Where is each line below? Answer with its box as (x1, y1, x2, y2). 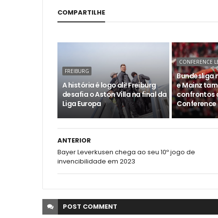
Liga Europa (62, 99, 101, 109)
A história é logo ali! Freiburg (62, 80, 156, 90)
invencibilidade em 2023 (57, 157, 135, 166)
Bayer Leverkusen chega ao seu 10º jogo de (57, 147, 195, 157)
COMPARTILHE (57, 8, 105, 17)
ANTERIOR (57, 136, 91, 145)
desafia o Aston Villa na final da (62, 90, 167, 99)
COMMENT (83, 202, 117, 211)
